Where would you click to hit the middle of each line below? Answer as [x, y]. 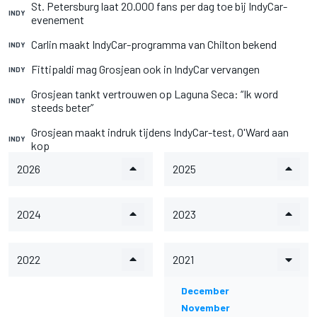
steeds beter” [62, 107]
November [206, 307]
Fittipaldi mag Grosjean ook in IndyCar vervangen [145, 69]
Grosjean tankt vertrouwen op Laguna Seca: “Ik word [155, 94]
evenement [58, 19]
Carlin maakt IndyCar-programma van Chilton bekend [154, 44]
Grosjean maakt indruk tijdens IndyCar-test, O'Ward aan [160, 132]
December [205, 290]
